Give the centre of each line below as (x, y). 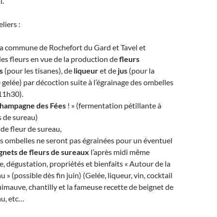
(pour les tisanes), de (38, 70)
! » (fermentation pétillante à (114, 105)
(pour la (141, 70)
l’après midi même (119, 152)
